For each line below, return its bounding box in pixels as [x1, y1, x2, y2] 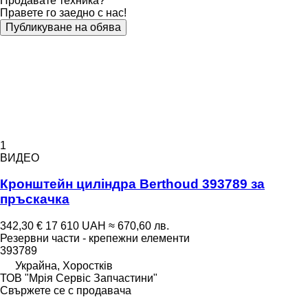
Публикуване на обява [5, 21, 121, 33]
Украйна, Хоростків [15, 260, 113, 272]
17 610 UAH [45, 220, 106, 232]
